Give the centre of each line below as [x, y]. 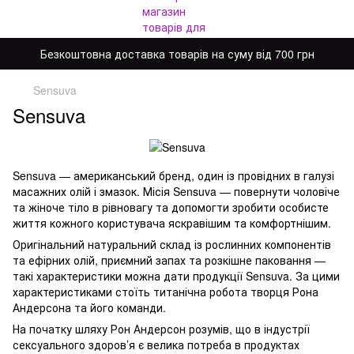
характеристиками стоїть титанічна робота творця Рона [166, 292]
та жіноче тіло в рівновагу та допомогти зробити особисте [171, 207]
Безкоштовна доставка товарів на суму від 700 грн [177, 54]
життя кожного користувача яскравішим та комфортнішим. [172, 223]
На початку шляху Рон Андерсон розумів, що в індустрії [161, 329]
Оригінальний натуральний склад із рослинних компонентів [172, 245]
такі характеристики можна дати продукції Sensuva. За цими [176, 276]
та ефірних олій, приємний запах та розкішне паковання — [169, 260]
